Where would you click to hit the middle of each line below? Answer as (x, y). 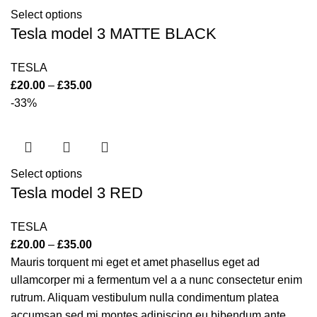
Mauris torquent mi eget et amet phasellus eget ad (135, 262)
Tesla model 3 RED (77, 193)
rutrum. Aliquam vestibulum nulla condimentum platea (145, 298)
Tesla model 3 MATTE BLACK (114, 34)
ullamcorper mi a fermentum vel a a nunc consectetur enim (156, 280)
